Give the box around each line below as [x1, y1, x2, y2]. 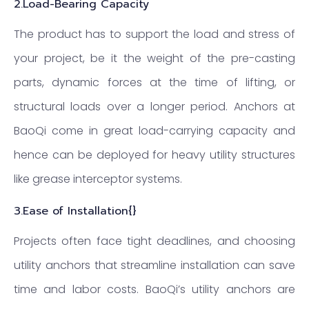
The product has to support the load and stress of [14, 26, 295, 42]
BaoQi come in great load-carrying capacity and [14, 122, 295, 139]
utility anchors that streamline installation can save [14, 257, 295, 274]
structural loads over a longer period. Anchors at [14, 98, 295, 114]
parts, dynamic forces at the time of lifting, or [14, 74, 295, 90]
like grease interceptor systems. [14, 170, 182, 187]
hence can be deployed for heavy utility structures [14, 146, 295, 163]
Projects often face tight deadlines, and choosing [14, 233, 295, 250]
